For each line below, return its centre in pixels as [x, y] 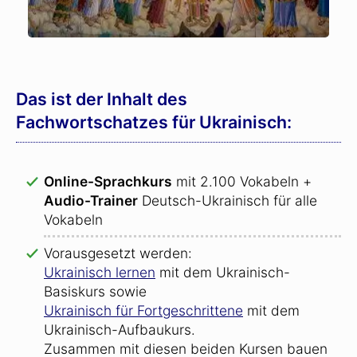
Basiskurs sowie [95, 291]
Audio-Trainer [91, 200]
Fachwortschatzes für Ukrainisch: [154, 122]
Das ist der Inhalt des [102, 99]
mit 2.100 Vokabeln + [242, 181]
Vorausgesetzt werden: [118, 253]
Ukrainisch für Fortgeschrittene [143, 310]
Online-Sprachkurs [108, 181]
